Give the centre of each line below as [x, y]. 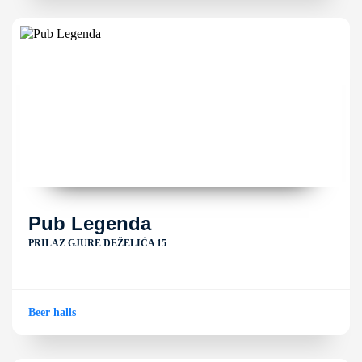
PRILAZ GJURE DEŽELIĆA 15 [97, 243]
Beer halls [52, 312]
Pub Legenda [90, 223]
